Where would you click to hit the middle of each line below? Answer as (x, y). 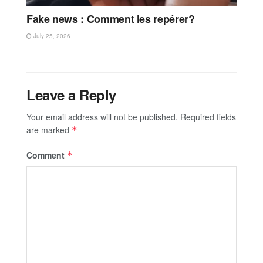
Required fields (208, 117)
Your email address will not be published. (102, 117)
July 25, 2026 (51, 36)
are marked (49, 129)
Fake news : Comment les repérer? (111, 18)
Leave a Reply (71, 94)
